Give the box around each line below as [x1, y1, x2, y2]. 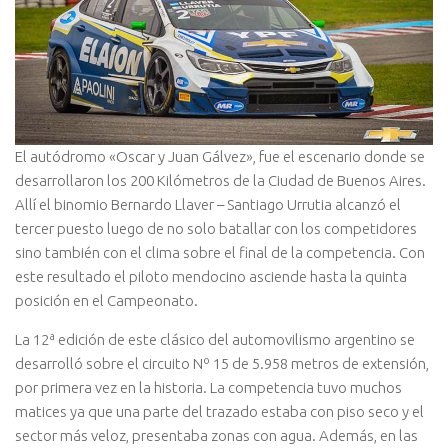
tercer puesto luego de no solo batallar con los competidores [15, 219, 417, 237]
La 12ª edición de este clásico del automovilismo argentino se [15, 330, 415, 348]
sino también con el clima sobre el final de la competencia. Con [15, 243, 425, 261]
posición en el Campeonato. [15, 291, 198, 309]
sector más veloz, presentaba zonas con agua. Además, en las [15, 426, 418, 444]
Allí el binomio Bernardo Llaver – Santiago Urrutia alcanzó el [15, 195, 401, 213]
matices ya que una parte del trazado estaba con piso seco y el [15, 402, 424, 420]
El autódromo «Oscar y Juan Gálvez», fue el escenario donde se [15, 147, 425, 165]
